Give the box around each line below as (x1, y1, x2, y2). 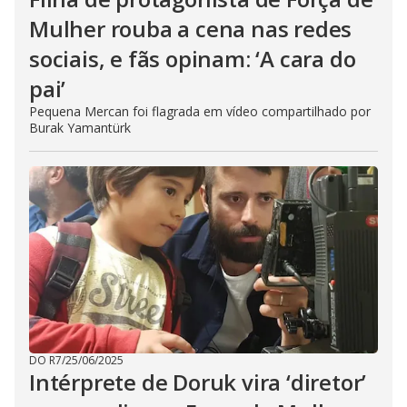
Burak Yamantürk (29, 119, 131, 137)
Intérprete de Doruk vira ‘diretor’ (29, 367, 367, 398)
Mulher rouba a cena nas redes (29, 14, 352, 45)
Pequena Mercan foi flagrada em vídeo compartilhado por (29, 103, 371, 121)
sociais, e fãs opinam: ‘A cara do (29, 44, 356, 74)
